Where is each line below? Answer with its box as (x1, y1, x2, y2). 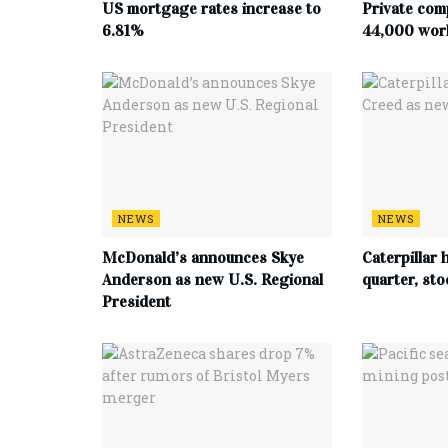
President (102, 291, 171, 311)
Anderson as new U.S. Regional (102, 269, 323, 289)
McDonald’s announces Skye (102, 247, 304, 267)
